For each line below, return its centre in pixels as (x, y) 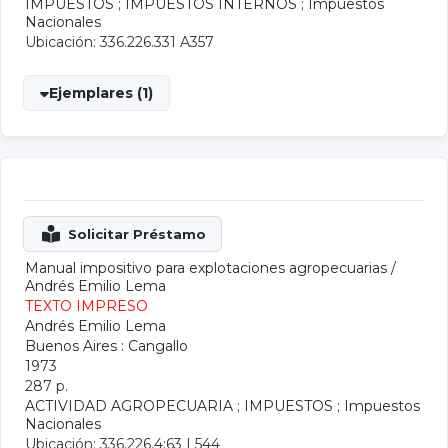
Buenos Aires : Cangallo (106, 346)
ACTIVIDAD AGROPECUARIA (129, 406)
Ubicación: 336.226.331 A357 (119, 42)
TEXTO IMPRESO (86, 306)
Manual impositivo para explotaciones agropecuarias (206, 268)
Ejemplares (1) (101, 93)
